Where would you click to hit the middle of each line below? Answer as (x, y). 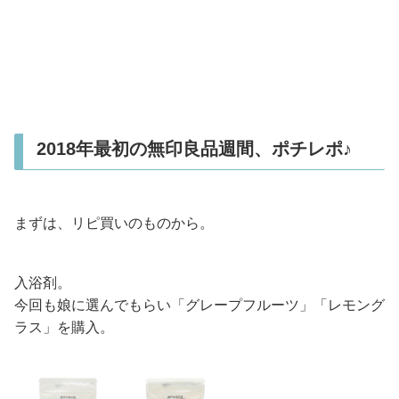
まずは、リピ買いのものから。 (114, 223)
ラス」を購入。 (64, 327)
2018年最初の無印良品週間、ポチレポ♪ (194, 149)
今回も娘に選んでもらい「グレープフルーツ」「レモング (199, 305)
